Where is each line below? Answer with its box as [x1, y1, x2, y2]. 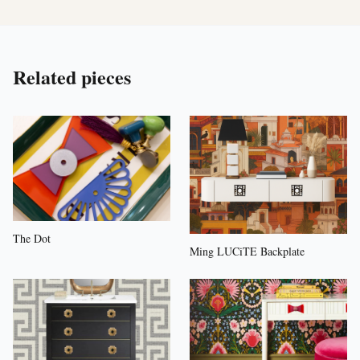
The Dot [13, 230, 51, 246]
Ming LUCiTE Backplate [190, 243, 305, 259]
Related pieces [13, 62, 131, 91]
